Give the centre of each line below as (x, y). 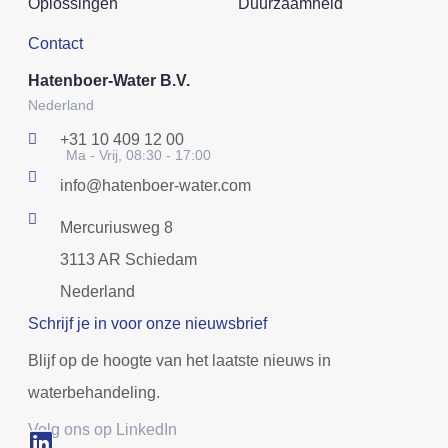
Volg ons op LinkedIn (102, 429)
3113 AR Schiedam (128, 259)
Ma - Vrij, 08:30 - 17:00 (138, 154)
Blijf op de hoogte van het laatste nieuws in (179, 360)
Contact (55, 43)
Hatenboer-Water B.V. (109, 80)
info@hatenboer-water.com (155, 185)
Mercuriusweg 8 (116, 227)
